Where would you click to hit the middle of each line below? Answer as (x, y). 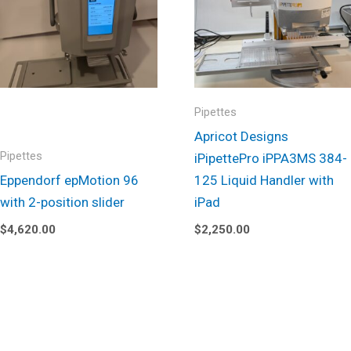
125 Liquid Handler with (264, 181)
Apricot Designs (241, 137)
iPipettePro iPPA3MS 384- (270, 159)
